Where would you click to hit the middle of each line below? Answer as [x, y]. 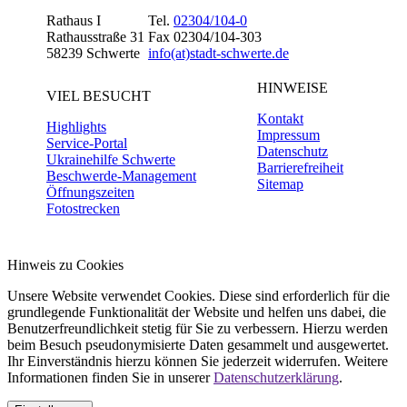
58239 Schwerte [93, 54]
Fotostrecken [83, 209]
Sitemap [280, 184]
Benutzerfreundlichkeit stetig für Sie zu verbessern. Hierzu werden [198, 329]
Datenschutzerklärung [276, 378]
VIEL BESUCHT [99, 96]
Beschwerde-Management [121, 176]
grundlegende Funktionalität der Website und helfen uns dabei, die [197, 313]
